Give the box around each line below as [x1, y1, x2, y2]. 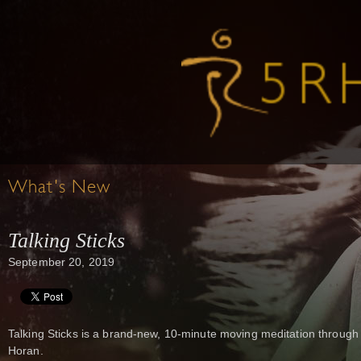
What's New [8, 179, 111, 197]
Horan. [8, 344, 44, 358]
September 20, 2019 [8, 255, 115, 268]
